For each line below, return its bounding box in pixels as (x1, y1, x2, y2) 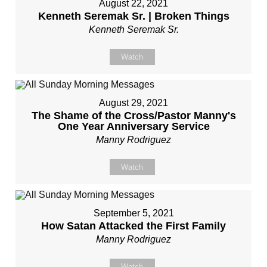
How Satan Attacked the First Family (41, 220, 226, 232)
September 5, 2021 (93, 208, 174, 218)
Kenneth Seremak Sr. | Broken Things (38, 10, 229, 22)
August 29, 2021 (99, 98, 168, 108)
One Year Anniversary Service (57, 120, 210, 132)
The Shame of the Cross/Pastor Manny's (31, 110, 236, 122)
